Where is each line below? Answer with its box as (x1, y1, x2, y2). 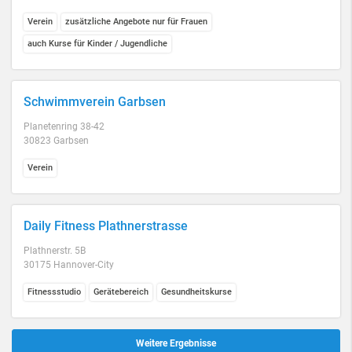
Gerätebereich (93, 287, 148, 297)
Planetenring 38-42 (24, 121, 104, 132)
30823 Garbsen (24, 135, 89, 146)
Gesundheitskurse (161, 287, 232, 297)
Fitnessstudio (27, 287, 81, 297)
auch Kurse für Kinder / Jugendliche (27, 38, 167, 49)
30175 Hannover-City (24, 259, 114, 270)
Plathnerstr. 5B (24, 245, 86, 256)
